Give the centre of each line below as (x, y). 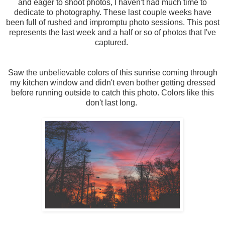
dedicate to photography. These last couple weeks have (113, 13)
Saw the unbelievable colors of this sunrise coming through (113, 73)
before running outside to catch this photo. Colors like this (113, 93)
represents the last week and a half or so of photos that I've (113, 33)
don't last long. (113, 103)
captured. (113, 43)
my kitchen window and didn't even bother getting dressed (113, 83)
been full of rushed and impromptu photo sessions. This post (113, 23)
